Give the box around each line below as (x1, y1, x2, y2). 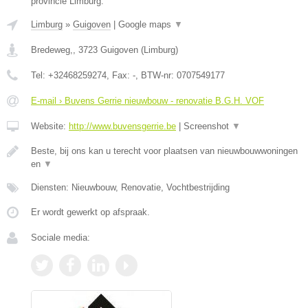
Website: (31, 121, 69, 131)
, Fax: (107, 70, 133, 80)
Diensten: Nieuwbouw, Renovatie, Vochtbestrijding (31, 182, 230, 192)
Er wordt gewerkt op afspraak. (31, 207, 150, 217)
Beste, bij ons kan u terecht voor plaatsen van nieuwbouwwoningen (31, 146, 298, 156)
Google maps (118, 19, 174, 30)
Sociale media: (31, 232, 90, 243)
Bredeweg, (31, 45, 73, 55)
